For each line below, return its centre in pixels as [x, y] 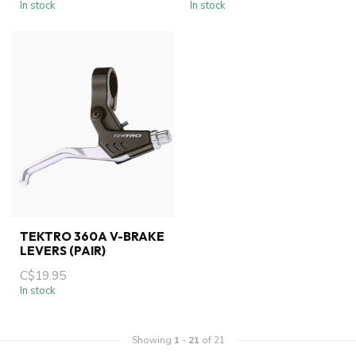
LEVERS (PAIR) [63, 251]
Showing [153, 341]
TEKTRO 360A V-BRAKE [92, 237]
